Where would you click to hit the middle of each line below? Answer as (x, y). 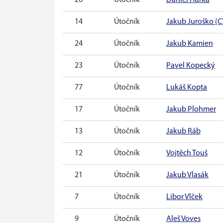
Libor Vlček (184, 197)
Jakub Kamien (190, 44)
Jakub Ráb (183, 131)
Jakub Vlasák (187, 175)
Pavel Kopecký (191, 65)
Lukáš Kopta (187, 87)
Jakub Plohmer (191, 109)
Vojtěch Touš (187, 153)
